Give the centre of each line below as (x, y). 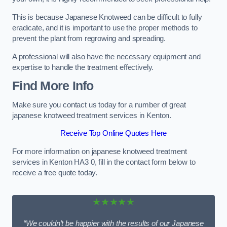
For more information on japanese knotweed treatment (100, 151)
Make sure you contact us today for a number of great (99, 105)
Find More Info (53, 86)
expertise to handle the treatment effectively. (83, 67)
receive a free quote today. (55, 173)
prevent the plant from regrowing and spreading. (90, 38)
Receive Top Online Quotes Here (113, 134)
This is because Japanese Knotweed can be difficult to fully (107, 17)
